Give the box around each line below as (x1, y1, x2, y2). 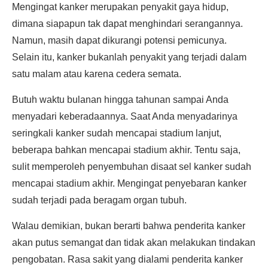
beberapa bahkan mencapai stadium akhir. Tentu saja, (12, 145, 240, 155)
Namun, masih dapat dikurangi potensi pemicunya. (12, 35, 227, 45)
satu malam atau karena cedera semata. (12, 69, 181, 79)
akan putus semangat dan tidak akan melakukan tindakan (12, 237, 255, 248)
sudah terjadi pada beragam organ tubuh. (12, 195, 187, 205)
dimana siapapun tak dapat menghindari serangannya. (12, 19, 243, 29)
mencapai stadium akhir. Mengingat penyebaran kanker (12, 178, 246, 188)
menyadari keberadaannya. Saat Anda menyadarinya (12, 111, 237, 121)
